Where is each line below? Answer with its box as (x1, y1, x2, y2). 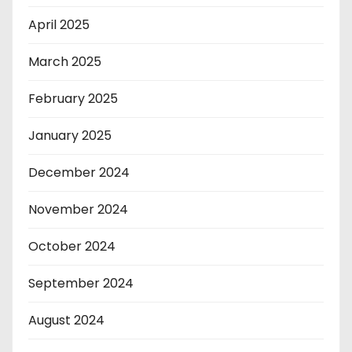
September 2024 (28, 274, 134, 293)
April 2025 (28, 16, 90, 35)
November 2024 (28, 200, 128, 219)
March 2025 (28, 53, 101, 71)
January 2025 (28, 126, 112, 145)
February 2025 (28, 90, 118, 108)
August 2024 (28, 311, 104, 330)
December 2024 (28, 163, 130, 182)
